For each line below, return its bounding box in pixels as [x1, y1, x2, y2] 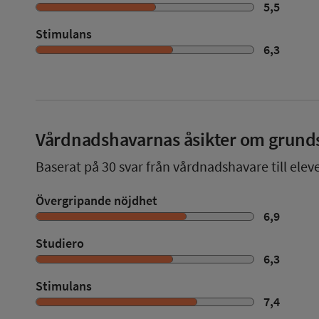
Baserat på [36, 157, 102, 175]
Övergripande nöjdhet [36, 192, 157, 209]
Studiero [36, 235, 84, 251]
